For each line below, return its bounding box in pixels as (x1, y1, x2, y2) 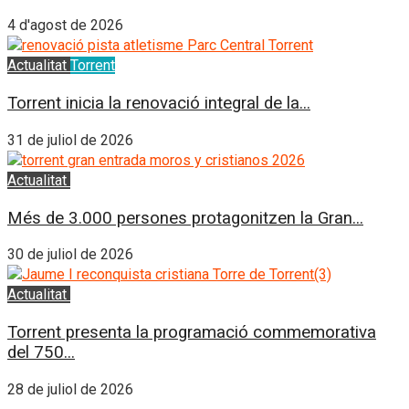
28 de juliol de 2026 (7, 380, 133, 398)
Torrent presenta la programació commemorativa (7, 322, 376, 343)
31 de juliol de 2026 (7, 131, 133, 149)
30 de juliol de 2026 (7, 246, 133, 264)
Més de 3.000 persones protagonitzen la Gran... (7, 207, 363, 228)
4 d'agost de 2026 (7, 16, 123, 35)
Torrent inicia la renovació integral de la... (7, 93, 310, 114)
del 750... (7, 342, 75, 363)
